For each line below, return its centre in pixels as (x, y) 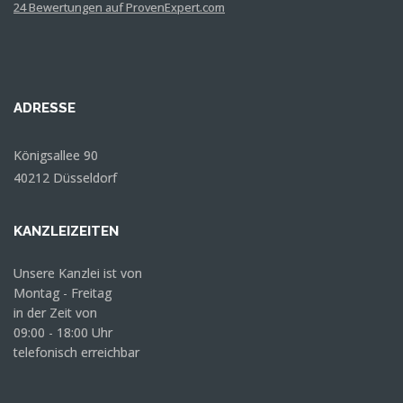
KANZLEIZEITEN (66, 232)
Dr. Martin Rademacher (161, 48)
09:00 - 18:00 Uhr (63, 333)
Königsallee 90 (56, 156)
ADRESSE (45, 108)
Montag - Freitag (63, 293)
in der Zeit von (55, 313)
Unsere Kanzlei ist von (78, 273)
